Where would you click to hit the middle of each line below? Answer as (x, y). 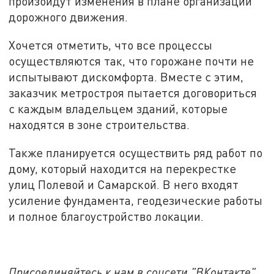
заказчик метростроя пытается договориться (133, 93)
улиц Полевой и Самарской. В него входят (124, 184)
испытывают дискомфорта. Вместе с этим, (126, 77)
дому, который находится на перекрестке (123, 168)
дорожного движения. (68, 17)
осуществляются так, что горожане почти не (131, 61)
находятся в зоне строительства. (99, 125)
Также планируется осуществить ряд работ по (136, 152)
